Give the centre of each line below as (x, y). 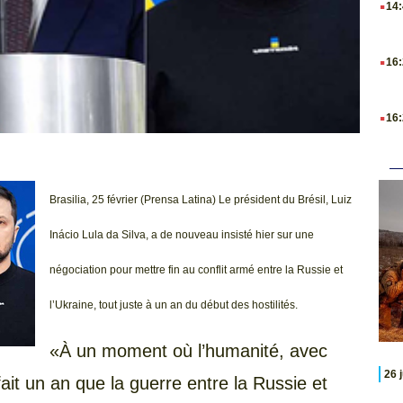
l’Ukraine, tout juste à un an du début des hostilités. (175, 305)
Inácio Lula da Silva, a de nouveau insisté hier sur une (182, 235)
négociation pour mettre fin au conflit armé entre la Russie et (196, 270)
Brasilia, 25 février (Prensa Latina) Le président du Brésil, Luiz (201, 200)
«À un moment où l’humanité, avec (188, 350)
